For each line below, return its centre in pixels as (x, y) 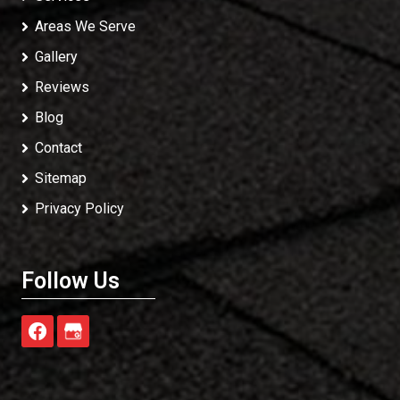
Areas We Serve (85, 26)
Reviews (62, 87)
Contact (58, 148)
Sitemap (61, 178)
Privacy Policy (79, 208)
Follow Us (71, 281)
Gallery (56, 57)
